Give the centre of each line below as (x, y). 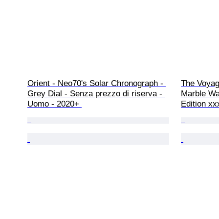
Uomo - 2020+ (55, 104)
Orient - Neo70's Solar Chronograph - (97, 83)
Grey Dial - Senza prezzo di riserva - (96, 93)
